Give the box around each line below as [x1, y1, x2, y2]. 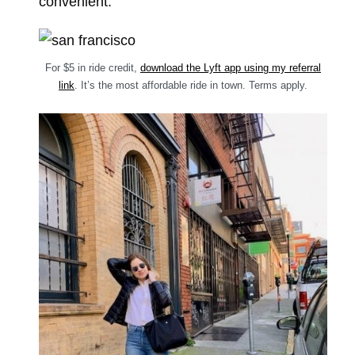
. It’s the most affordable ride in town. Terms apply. [74, 79, 307, 92]
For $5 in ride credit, [45, 62, 140, 74]
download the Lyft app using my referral [140, 62, 321, 74]
